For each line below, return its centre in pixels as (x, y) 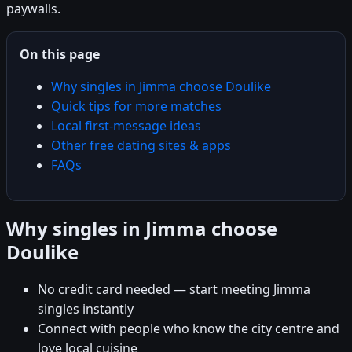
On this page (60, 54)
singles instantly (86, 308)
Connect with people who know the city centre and (189, 328)
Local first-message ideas (126, 125)
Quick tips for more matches (136, 106)
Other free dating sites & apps (141, 145)
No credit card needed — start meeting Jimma (174, 289)
